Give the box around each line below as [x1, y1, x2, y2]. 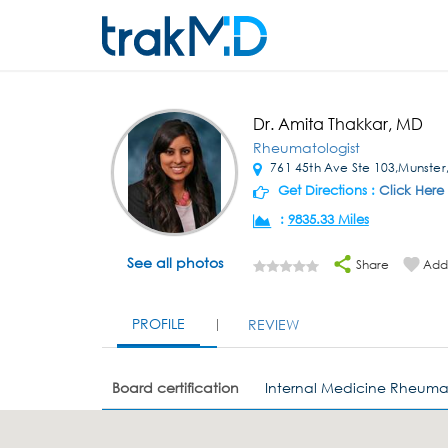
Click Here [378, 182, 444, 199]
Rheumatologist [252, 138, 360, 157]
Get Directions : [273, 182, 379, 199]
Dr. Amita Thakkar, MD [252, 113, 423, 134]
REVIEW [248, 315, 299, 334]
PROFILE [132, 314, 185, 333]
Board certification [112, 377, 239, 397]
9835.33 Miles [287, 211, 369, 228]
